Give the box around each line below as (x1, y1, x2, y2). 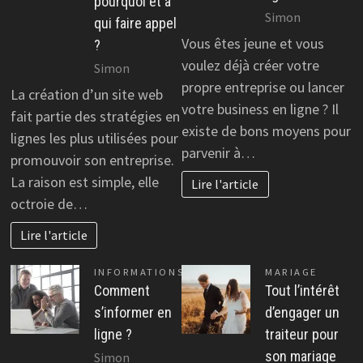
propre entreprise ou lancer (181, 78, 344, 97)
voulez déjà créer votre (181, 56, 319, 75)
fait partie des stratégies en (10, 107, 180, 126)
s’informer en (93, 303, 172, 321)
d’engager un (265, 303, 340, 321)
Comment (93, 281, 150, 299)
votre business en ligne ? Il (181, 100, 339, 119)
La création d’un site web (10, 85, 163, 105)
